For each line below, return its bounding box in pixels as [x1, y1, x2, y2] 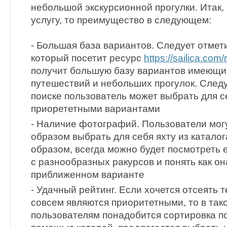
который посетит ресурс [31, 53, 144, 63]
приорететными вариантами [31, 103, 160, 114]
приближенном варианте [31, 169, 144, 180]
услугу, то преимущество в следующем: [31, 15, 211, 25]
